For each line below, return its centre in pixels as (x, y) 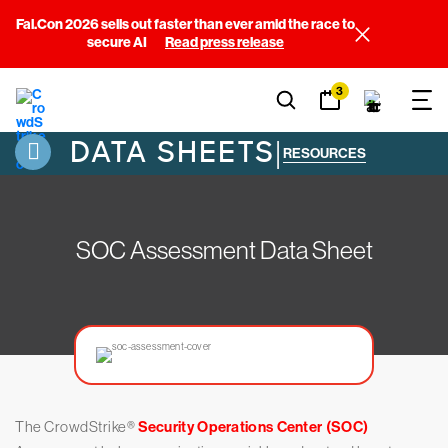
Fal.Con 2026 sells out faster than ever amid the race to (185, 24)
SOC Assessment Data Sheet (224, 250)
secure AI (118, 42)
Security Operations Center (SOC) (253, 427)
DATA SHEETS (168, 152)
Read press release (224, 42)
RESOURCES (324, 154)
